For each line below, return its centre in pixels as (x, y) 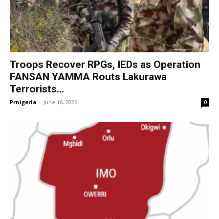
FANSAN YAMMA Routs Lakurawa (88, 77)
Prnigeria (23, 102)
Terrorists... (37, 89)
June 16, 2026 (60, 102)
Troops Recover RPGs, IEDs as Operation (105, 65)
